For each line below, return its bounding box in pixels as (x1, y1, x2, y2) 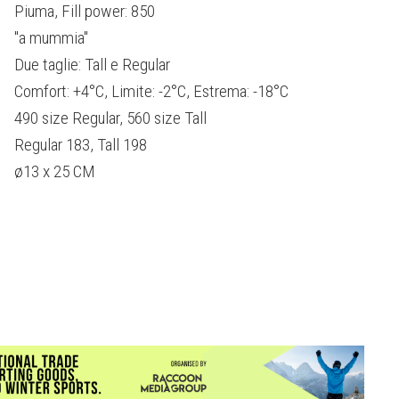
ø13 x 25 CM (14, 160, 95, 182)
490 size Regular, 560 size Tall (14, 107, 207, 128)
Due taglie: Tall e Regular (14, 53, 170, 75)
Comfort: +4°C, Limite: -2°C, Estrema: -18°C (14, 80, 289, 102)
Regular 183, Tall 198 (14, 134, 147, 155)
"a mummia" (14, 27, 88, 48)
